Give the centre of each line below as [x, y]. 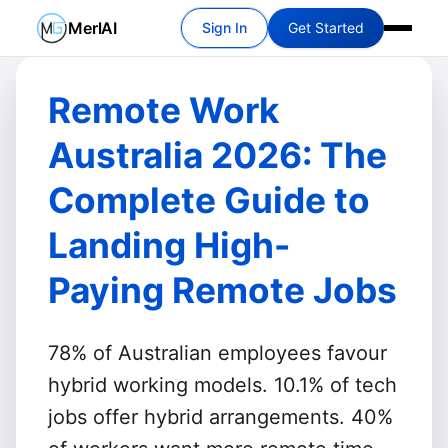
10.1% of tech [335, 385]
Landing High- [169, 245]
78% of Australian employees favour [217, 353]
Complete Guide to [209, 200]
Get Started [326, 27]
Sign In [225, 27]
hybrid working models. [158, 385]
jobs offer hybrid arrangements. [196, 417]
